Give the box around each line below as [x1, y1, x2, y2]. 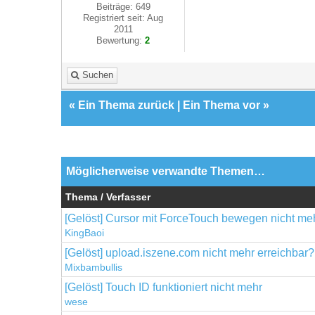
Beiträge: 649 [96, 1, 150, 12]
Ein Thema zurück [78, 98, 174, 111]
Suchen [82, 70, 113, 80]
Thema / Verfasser [65, 191, 150, 202]
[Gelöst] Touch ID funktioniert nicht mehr [65, 281, 262, 293]
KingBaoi [65, 227, 104, 238]
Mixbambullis [65, 262, 122, 273]
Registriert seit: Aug [83, 13, 164, 23]
